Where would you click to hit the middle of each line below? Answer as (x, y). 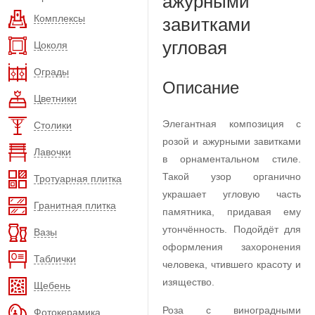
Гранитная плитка (75, 205)
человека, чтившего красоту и (232, 264)
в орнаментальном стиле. (232, 159)
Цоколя (51, 45)
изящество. (188, 282)
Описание (201, 88)
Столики (53, 125)
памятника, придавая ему (232, 212)
